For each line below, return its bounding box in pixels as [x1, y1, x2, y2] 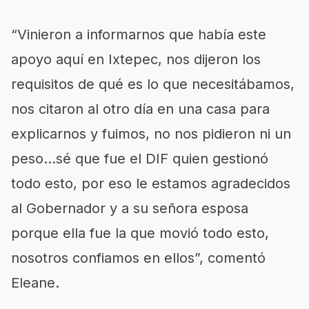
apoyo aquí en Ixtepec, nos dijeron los [11, 51, 261, 68]
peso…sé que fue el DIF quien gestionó [11, 150, 268, 167]
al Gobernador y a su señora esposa [11, 200, 248, 217]
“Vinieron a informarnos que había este [11, 26, 266, 43]
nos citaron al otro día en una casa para [11, 101, 270, 117]
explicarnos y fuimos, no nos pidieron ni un [11, 126, 291, 142]
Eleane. [11, 275, 59, 291]
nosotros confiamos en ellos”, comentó [11, 250, 266, 266]
